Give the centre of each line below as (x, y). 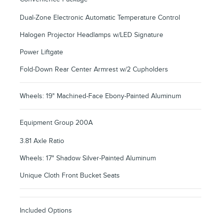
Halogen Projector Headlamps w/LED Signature (92, 35)
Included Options (46, 211)
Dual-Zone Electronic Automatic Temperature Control (100, 18)
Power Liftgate (41, 52)
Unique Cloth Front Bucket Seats (70, 176)
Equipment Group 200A (56, 123)
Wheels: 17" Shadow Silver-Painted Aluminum (88, 158)
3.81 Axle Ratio (42, 141)
